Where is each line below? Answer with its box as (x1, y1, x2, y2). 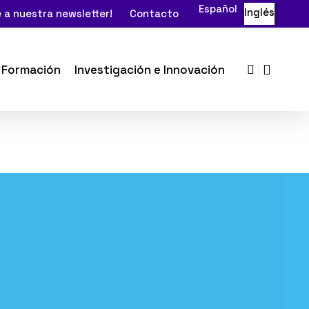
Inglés (244, 6, 275, 19)
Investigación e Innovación (74, 61, 225, 77)
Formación (1, 61, 61, 77)
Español (199, 2, 237, 16)
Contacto (130, 7, 179, 20)
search (253, 60, 295, 77)
